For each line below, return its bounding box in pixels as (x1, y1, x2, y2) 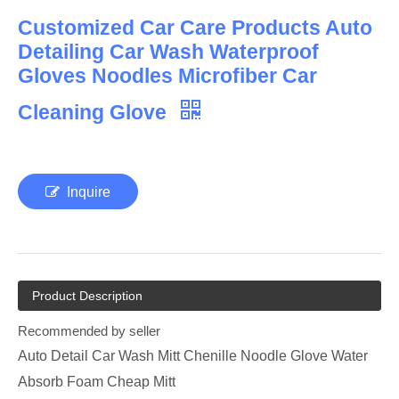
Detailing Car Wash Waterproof (18, 40, 319, 64)
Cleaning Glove (18, 101, 172, 125)
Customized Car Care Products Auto (18, 16, 372, 40)
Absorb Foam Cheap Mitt (18, 373, 175, 390)
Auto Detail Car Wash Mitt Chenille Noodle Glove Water (18, 347, 368, 364)
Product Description (32, 289, 142, 304)
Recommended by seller (18, 323, 160, 339)
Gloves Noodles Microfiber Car (18, 64, 317, 88)
